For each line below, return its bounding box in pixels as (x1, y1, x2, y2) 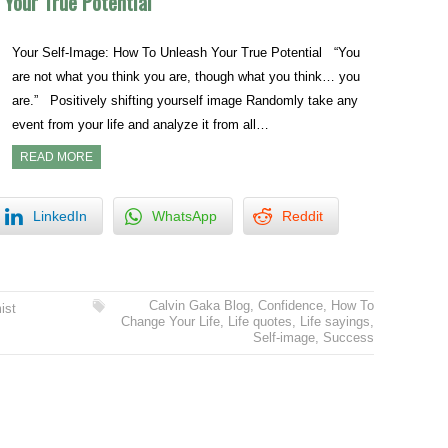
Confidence (257, 298, 323, 314)
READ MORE (20, 149, 94, 164)
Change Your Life (120, 314, 220, 330)
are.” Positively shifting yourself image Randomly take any (12, 92, 359, 108)
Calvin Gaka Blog (148, 298, 250, 314)
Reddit (282, 208, 323, 225)
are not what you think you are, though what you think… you (12, 68, 361, 84)
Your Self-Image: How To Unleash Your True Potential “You (12, 44, 361, 60)
